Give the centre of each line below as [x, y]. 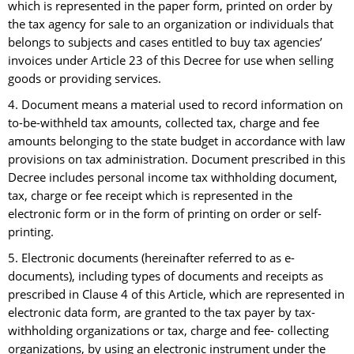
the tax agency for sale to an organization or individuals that [171, 24]
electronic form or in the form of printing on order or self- [165, 214]
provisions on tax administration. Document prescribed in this [177, 160]
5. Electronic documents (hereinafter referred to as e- [151, 258]
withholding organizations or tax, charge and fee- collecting [168, 331]
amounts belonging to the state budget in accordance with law [177, 141]
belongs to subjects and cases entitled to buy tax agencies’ [165, 43]
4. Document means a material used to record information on [175, 105]
